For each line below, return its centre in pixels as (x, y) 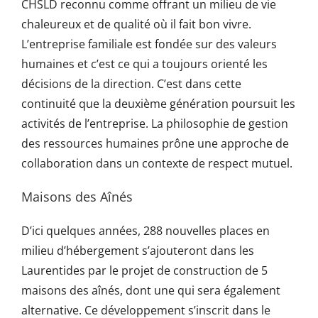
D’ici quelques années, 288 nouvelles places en (145, 230)
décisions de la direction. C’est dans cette (131, 83)
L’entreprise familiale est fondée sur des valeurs (149, 44)
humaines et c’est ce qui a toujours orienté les (144, 64)
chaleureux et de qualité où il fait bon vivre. (136, 24)
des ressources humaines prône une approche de (155, 143)
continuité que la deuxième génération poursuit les (158, 103)
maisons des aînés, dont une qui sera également (150, 290)
